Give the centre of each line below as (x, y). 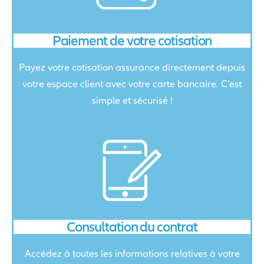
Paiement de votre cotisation (132, 41)
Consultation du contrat (132, 227)
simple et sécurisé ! (132, 101)
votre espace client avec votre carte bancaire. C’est (132, 84)
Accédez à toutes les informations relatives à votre (132, 254)
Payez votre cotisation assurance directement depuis (132, 68)
